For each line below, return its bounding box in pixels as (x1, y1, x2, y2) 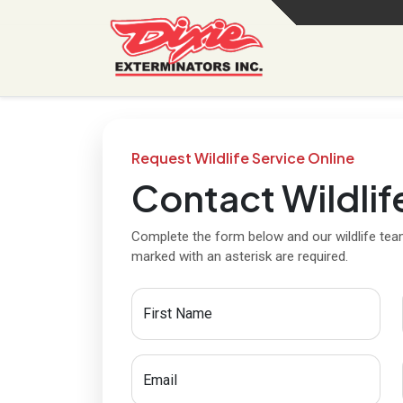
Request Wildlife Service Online (131, 148, 354, 167)
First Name (143, 305, 212, 322)
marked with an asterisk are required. (131, 248, 348, 264)
